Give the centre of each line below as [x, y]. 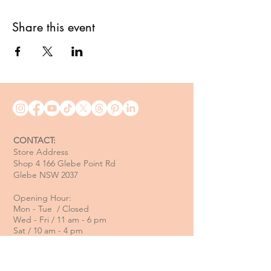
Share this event [54, 27]
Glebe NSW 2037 [46, 175]
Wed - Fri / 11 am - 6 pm [60, 219]
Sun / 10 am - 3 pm [49, 241]
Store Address [41, 152]
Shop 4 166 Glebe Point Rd [64, 163]
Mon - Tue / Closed [51, 208]
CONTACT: [34, 140]
